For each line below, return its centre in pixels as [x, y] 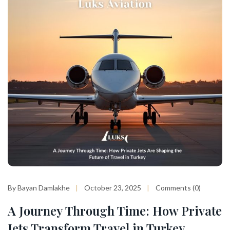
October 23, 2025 [113, 187]
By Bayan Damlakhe [39, 187]
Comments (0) [178, 187]
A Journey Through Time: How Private [115, 210]
